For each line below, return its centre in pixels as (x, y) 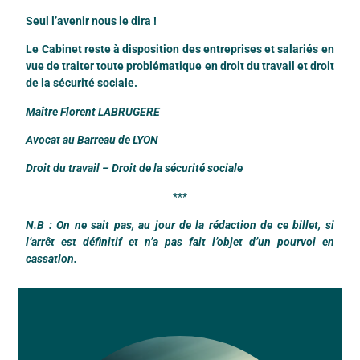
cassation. (52, 259)
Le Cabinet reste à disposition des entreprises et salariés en (180, 49)
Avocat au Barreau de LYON (92, 140)
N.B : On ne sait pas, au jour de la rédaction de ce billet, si (180, 225)
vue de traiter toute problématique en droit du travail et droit (180, 66)
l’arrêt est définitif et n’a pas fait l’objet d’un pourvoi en (180, 242)
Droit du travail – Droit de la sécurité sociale (135, 168)
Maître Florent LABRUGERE (93, 111)
